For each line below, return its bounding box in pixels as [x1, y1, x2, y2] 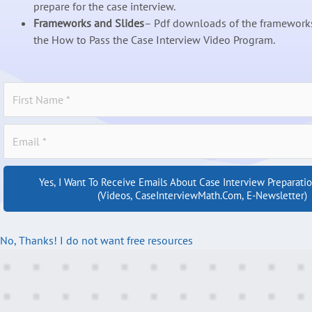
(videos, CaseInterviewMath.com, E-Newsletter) [97, 189, 307, 203]
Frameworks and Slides [33, 16, 144, 31]
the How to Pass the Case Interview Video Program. [33, 33, 275, 47]
